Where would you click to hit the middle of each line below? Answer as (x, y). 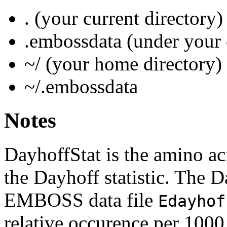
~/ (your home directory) (123, 63)
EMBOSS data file (81, 200)
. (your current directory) (124, 18)
